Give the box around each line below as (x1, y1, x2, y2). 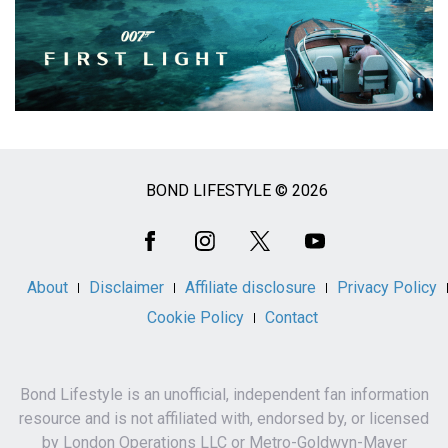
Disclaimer (88, 278, 164, 298)
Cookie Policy (146, 308, 244, 328)
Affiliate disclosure (184, 278, 316, 298)
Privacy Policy (336, 278, 437, 298)
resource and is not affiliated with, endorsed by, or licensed (19, 409, 429, 429)
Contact (264, 308, 318, 328)
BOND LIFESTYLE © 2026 (145, 181, 328, 201)
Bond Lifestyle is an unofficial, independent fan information (19, 385, 429, 405)
